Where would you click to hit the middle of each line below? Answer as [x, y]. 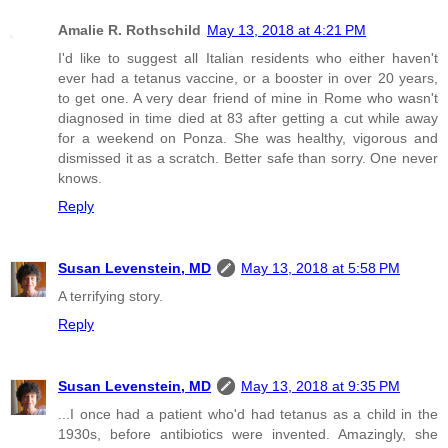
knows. [80, 177]
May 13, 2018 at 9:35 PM [320, 385]
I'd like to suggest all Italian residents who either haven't [248, 57]
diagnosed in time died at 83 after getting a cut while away [248, 117]
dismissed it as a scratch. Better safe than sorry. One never [248, 157]
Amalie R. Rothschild [129, 29]
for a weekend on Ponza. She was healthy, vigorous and [248, 137]
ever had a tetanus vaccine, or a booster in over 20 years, [248, 77]
